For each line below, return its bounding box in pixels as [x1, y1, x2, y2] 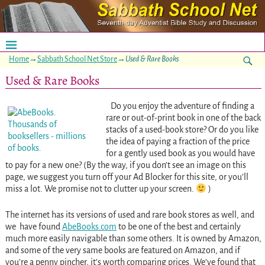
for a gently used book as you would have [105, 148, 255, 159]
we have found [5, 222, 62, 232]
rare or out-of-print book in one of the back [105, 113, 261, 123]
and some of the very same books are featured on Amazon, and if [5, 245, 240, 256]
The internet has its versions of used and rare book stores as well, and [5, 210, 254, 220]
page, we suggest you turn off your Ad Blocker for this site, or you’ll [5, 172, 248, 182]
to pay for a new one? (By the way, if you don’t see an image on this [5, 160, 246, 170]
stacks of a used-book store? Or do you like [105, 125, 258, 135]
